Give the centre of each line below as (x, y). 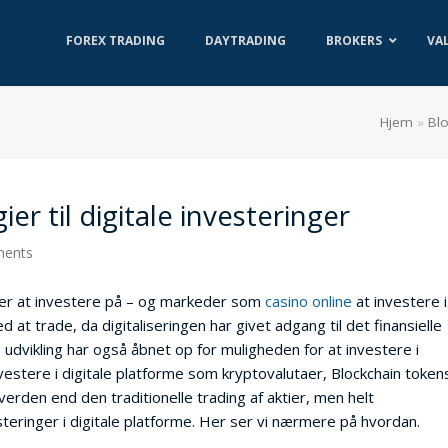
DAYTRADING (245, 40)
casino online (308, 301)
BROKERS (354, 40)
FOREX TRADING (115, 40)
